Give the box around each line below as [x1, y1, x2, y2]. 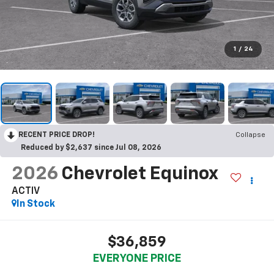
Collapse [235, 131, 265, 139]
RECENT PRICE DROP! [18, 131, 95, 139]
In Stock [16, 199, 55, 209]
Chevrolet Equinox [61, 165, 218, 183]
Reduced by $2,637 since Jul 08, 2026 [21, 144, 161, 152]
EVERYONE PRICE [93, 253, 181, 265]
